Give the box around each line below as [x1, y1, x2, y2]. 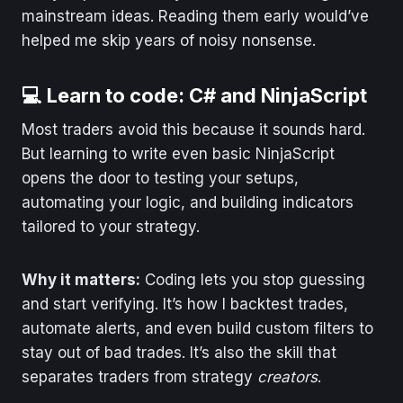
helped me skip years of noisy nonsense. [22, 31, 316, 49]
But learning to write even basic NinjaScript [22, 144, 335, 163]
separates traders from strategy [22, 367, 257, 386]
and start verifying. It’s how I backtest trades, [22, 294, 348, 313]
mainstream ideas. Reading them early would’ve [22, 6, 369, 25]
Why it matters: [22, 270, 140, 289]
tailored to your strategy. [22, 217, 200, 236]
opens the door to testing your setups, [22, 168, 299, 187]
